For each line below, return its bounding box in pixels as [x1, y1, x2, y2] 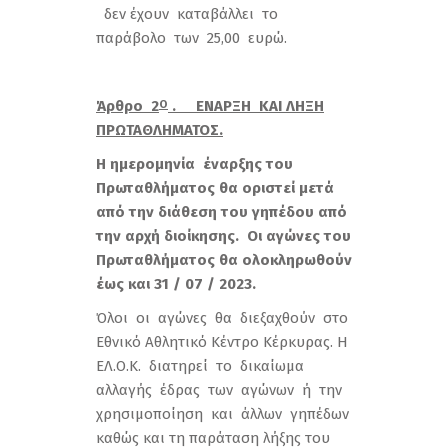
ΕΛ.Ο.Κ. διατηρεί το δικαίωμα [96, 357, 308, 375]
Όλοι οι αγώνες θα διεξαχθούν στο [96, 309, 352, 327]
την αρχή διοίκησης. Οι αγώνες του [96, 227, 351, 245]
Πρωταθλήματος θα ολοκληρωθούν [96, 251, 352, 269]
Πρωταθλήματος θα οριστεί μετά [96, 179, 334, 197]
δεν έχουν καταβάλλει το [96, 5, 282, 23]
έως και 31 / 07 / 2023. [96, 275, 256, 293]
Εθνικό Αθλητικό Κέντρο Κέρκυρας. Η [96, 333, 352, 351]
